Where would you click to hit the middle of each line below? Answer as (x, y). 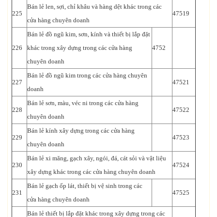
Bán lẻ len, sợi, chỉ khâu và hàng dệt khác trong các (94, 6)
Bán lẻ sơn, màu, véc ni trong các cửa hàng (83, 103)
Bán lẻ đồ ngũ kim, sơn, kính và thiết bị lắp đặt (89, 34)
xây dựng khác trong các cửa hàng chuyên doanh (91, 171)
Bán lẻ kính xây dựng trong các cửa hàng (81, 130)
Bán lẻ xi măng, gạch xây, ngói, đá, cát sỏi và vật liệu (97, 158)
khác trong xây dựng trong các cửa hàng (80, 47)
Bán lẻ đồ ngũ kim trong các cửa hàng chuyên (87, 75)
